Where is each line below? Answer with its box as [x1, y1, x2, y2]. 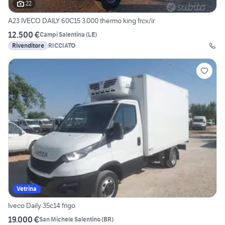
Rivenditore [12, 41, 44, 49]
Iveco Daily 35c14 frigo [8, 200, 75, 210]
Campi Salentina [40, 31, 85, 39]
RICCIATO [48, 41, 75, 49]
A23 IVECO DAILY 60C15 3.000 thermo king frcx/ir [8, 16, 155, 25]
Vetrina [17, 184, 37, 192]
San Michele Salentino [39, 215, 100, 223]
